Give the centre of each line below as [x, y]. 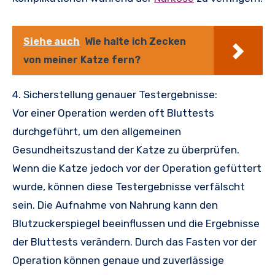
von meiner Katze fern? [82, 60]
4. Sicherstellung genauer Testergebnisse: [115, 94]
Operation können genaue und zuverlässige [118, 260]
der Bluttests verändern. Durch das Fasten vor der [134, 242]
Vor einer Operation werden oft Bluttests [113, 113]
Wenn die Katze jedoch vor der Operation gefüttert [137, 168]
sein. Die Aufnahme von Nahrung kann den [115, 205]
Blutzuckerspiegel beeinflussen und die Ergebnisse [136, 223]
